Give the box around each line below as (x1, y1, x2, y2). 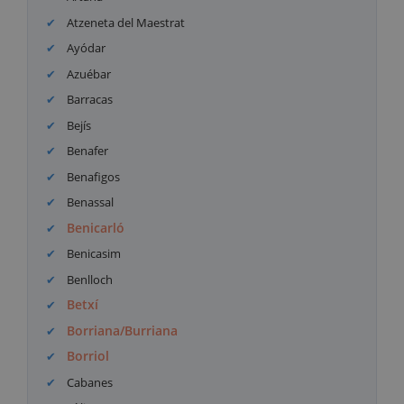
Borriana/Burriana (67, 321, 179, 339)
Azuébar (64, 65, 112, 82)
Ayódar (64, 40, 106, 57)
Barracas (64, 91, 114, 108)
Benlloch (64, 271, 114, 288)
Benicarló (67, 218, 125, 236)
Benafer (64, 142, 109, 160)
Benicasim (64, 245, 122, 262)
